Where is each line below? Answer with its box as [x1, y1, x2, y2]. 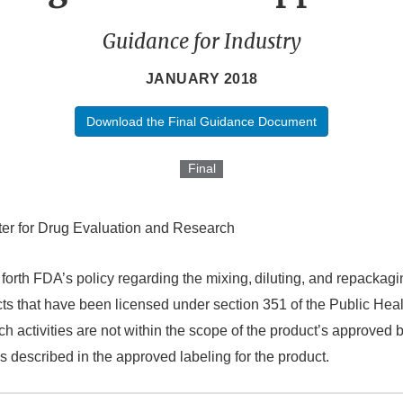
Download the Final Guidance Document [86, 114, 317, 130]
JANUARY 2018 [145, 71, 258, 87]
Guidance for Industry [102, 29, 301, 55]
